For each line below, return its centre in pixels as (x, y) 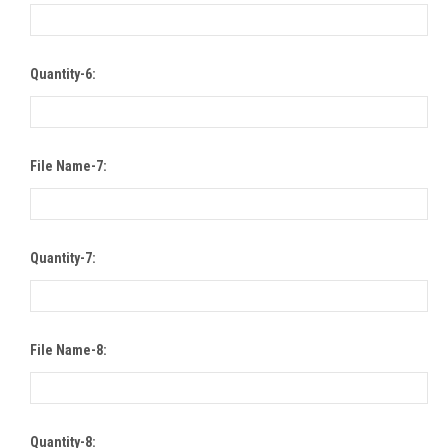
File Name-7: (68, 166)
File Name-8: (68, 350)
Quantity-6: (63, 74)
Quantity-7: (63, 258)
